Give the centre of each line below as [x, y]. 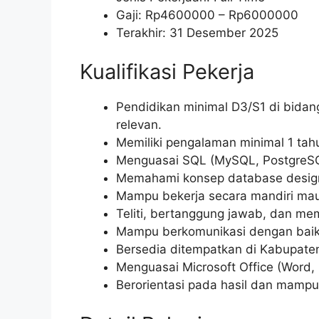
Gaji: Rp [138, 15]
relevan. [139, 125]
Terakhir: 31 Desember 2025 [197, 32]
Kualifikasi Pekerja [167, 72]
